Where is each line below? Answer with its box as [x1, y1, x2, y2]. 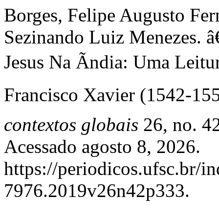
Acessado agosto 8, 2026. [4, 136, 200, 157]
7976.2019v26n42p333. [4, 180, 190, 201]
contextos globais [4, 114, 138, 135]
